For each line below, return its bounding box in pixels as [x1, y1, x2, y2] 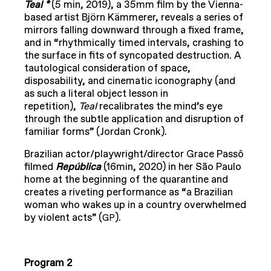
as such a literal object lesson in [24, 87, 168, 101]
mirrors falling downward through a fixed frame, [24, 24, 244, 38]
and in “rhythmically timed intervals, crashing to [24, 36, 244, 50]
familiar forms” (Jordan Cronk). [24, 125, 167, 139]
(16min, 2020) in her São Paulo [103, 160, 241, 174]
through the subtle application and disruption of [24, 113, 244, 126]
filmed [24, 160, 56, 174]
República [56, 160, 103, 174]
